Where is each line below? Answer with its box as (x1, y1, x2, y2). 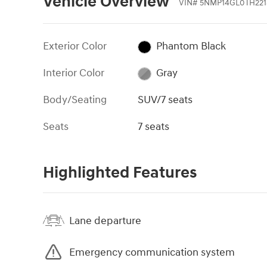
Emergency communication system (69, 245, 235, 259)
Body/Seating (43, 93, 107, 107)
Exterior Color (43, 39, 107, 54)
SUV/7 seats (138, 93, 193, 107)
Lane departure (69, 213, 141, 228)
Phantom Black (156, 39, 226, 54)
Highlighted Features (43, 163, 197, 184)
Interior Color (43, 66, 104, 80)
